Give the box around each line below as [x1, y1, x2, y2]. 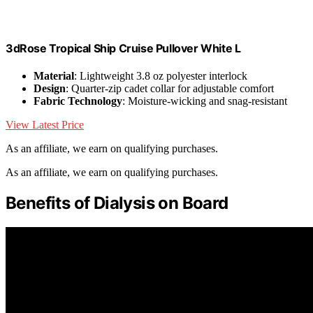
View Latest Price [6, 119, 84, 131]
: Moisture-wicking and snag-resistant [122, 95, 287, 108]
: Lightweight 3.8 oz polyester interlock [74, 70, 247, 82]
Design [34, 82, 66, 95]
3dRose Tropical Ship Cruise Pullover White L [6, 41, 241, 55]
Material [34, 70, 74, 82]
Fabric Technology [34, 95, 122, 108]
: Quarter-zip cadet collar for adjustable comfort [66, 82, 274, 95]
